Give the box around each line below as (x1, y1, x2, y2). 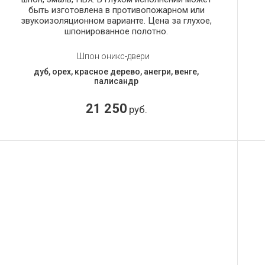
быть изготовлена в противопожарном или (28, 4, 205, 15)
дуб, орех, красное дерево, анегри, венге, (34, 66, 199, 76)
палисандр (94, 76, 139, 86)
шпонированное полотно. (64, 25, 169, 37)
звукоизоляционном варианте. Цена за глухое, (21, 15, 212, 26)
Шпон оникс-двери (77, 51, 150, 61)
